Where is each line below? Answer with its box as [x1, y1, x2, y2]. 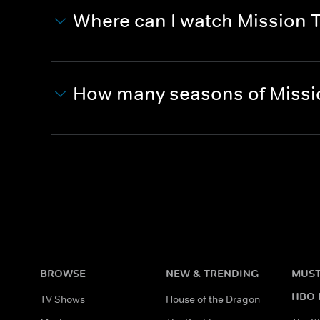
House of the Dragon [166, 292, 260, 306]
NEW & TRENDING [166, 266, 259, 280]
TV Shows [40, 292, 85, 306]
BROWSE [40, 266, 86, 280]
